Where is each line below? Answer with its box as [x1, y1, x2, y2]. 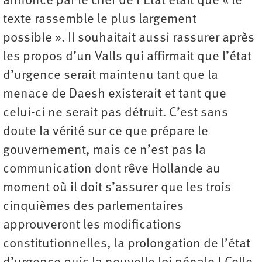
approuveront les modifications [3, 219, 181, 233]
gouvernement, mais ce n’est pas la [3, 144, 206, 158]
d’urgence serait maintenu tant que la [3, 69, 218, 83]
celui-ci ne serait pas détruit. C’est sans [3, 106, 228, 120]
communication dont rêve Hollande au [3, 163, 220, 177]
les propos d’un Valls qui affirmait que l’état [3, 50, 251, 64]
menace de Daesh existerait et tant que [3, 88, 226, 102]
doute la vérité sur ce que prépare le [3, 125, 208, 139]
